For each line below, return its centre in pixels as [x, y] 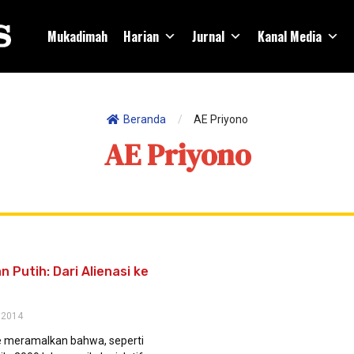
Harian [141, 36]
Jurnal [208, 36]
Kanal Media [290, 36]
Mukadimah [77, 36]
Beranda [145, 119]
